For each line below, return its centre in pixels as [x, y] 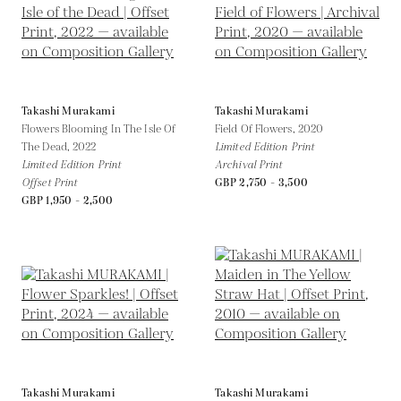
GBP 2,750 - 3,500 [262, 183]
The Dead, [47, 147]
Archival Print [249, 165]
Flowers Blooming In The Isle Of [99, 129]
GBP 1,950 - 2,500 [68, 200]
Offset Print [50, 183]
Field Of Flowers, [256, 129]
